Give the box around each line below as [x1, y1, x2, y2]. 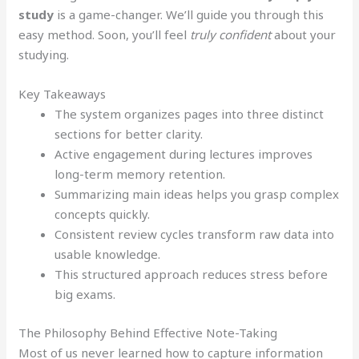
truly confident [190, 26, 272, 42]
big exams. [54, 286, 116, 302]
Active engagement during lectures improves [54, 146, 313, 162]
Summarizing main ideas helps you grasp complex [54, 186, 340, 202]
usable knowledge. [54, 246, 161, 262]
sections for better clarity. [54, 126, 204, 142]
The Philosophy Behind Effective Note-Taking [18, 324, 278, 341]
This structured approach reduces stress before [54, 266, 329, 282]
